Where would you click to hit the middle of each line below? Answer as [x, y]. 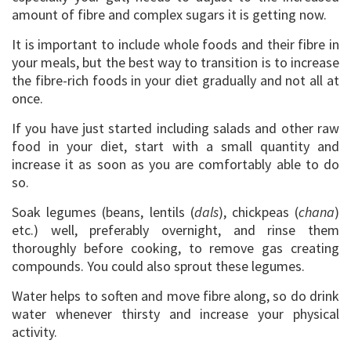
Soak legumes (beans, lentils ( [103, 212]
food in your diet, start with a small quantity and [175, 146]
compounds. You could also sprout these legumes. [158, 266]
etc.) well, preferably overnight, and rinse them [175, 230]
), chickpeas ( [259, 212]
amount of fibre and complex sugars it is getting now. [169, 14]
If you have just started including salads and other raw [175, 128]
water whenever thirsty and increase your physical [175, 313]
